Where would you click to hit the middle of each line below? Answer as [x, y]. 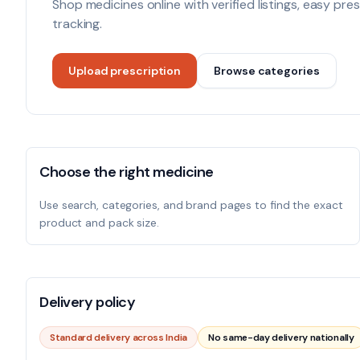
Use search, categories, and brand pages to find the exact [191, 205]
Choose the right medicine [127, 172]
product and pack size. [99, 223]
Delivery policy [88, 302]
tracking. [78, 24]
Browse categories [267, 71]
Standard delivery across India [119, 337]
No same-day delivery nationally [281, 337]
